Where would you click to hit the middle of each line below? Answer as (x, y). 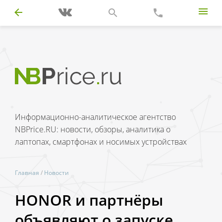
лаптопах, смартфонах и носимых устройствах (101, 142)
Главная (27, 173)
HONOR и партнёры (89, 200)
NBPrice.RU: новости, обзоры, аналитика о (93, 129)
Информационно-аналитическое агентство (95, 117)
